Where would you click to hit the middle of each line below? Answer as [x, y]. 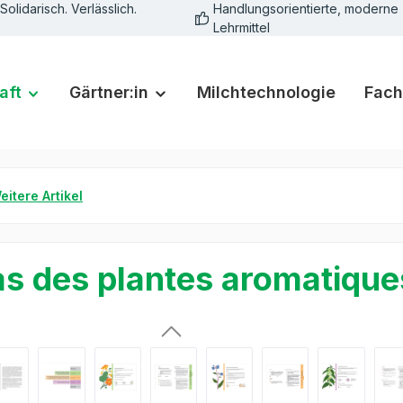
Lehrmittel [242, 27]
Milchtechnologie [266, 93]
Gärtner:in [109, 93]
